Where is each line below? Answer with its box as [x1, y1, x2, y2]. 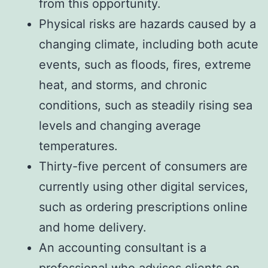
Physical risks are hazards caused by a [39, 17, 256, 32]
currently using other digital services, [39, 179, 248, 194]
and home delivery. [39, 220, 147, 235]
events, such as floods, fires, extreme [39, 57, 251, 72]
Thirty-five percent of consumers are [39, 159, 248, 174]
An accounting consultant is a [39, 240, 206, 255]
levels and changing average [39, 118, 201, 133]
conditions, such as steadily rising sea [39, 98, 252, 113]
